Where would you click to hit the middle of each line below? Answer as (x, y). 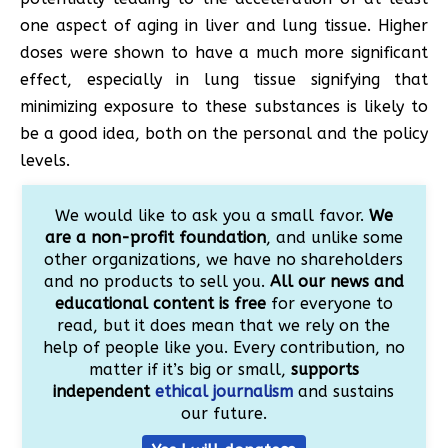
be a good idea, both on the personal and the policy (224, 134)
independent (104, 392)
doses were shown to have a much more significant (224, 53)
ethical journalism (224, 392)
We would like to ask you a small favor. (211, 216)
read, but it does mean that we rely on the (224, 326)
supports (324, 370)
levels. (45, 161)
